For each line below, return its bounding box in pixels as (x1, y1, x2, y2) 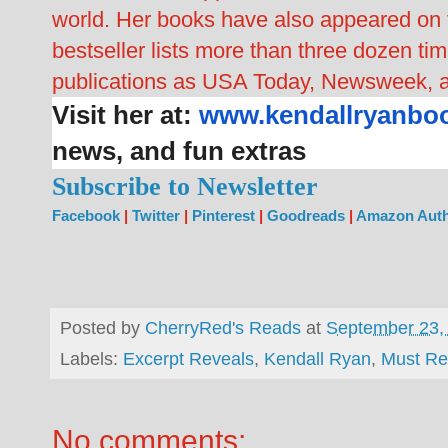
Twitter (132, 206, 180, 224)
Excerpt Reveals (123, 348, 254, 370)
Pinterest (192, 206, 255, 224)
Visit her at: (52, 99, 199, 130)
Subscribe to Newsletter (52, 171, 318, 201)
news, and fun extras (52, 135, 306, 166)
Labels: (60, 348, 123, 370)
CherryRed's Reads (145, 316, 301, 338)
